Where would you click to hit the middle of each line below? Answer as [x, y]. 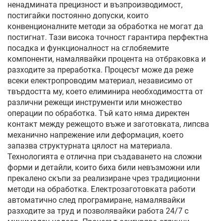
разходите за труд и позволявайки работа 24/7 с [98, 211]
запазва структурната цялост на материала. [90, 146]
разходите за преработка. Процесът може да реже [100, 70]
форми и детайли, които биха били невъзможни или [104, 167]
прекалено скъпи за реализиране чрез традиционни [104, 178]
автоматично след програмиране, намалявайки [96, 200]
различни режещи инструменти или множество [95, 102]
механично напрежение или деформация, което [95, 135]
